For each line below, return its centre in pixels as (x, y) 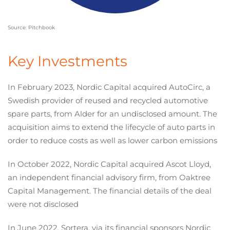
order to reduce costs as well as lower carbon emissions (112, 141)
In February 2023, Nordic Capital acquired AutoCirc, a (109, 87)
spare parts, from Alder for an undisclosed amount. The (112, 114)
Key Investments (68, 61)
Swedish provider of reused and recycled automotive (108, 101)
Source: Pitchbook (31, 28)
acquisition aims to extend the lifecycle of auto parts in (111, 127)
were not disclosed (43, 204)
